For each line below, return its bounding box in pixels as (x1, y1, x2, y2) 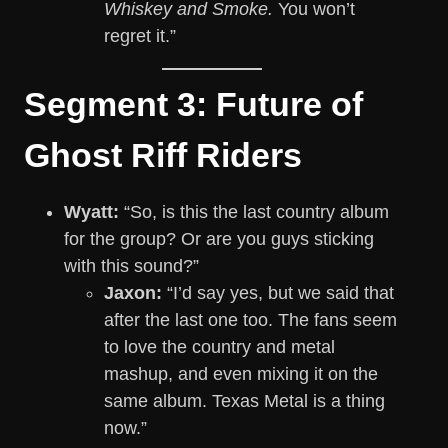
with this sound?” (64, 256, 199, 277)
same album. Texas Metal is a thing (104, 391, 385, 412)
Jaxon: (104, 283, 162, 304)
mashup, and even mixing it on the (104, 364, 378, 385)
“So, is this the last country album (119, 202, 389, 223)
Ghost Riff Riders (24, 136, 302, 175)
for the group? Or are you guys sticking (64, 229, 374, 250)
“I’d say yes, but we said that (162, 283, 394, 304)
